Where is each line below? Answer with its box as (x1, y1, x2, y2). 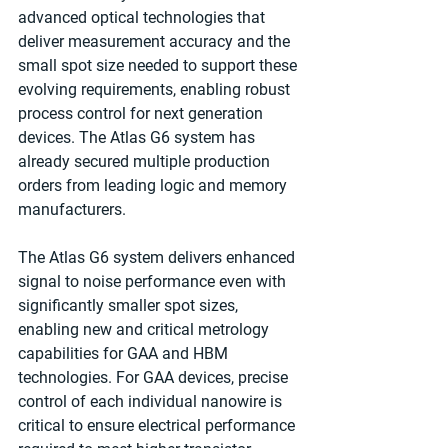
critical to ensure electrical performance (18, 415, 299, 435)
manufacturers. (18, 199, 126, 219)
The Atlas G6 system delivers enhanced (18, 247, 299, 267)
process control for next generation (18, 103, 267, 123)
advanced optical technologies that (18, 7, 269, 27)
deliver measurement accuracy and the (18, 31, 294, 51)
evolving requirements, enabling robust (18, 79, 294, 99)
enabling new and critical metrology (18, 319, 273, 339)
